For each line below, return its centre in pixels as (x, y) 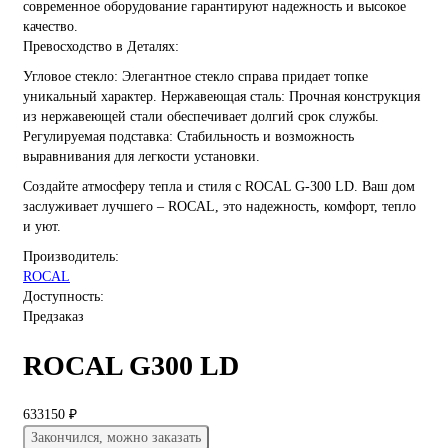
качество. (50, 27)
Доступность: (63, 297)
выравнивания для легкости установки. (141, 157)
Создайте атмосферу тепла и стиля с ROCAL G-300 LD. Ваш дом (219, 187)
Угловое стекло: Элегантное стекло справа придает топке (195, 77)
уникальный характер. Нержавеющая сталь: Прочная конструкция (221, 97)
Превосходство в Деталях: (101, 47)
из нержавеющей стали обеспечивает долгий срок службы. (201, 117)
